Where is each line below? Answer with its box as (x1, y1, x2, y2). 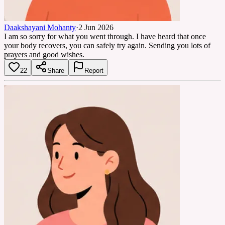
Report (84, 66, 103, 74)
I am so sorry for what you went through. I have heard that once (4, 32, 206, 41)
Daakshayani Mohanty (4, 23, 76, 32)
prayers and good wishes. (4, 50, 84, 59)
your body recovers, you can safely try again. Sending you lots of (4, 41, 210, 50)
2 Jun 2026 (78, 23, 114, 32)
